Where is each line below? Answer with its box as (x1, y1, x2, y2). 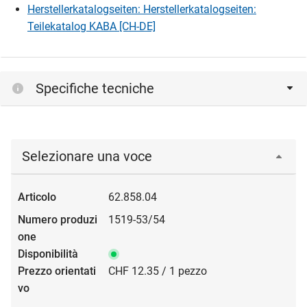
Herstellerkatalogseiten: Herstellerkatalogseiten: (27, 3, 256, 16)
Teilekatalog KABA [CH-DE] (27, 20, 156, 34)
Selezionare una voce (22, 148, 152, 165)
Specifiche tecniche (36, 80, 154, 97)
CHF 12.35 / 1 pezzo (108, 265, 207, 278)
